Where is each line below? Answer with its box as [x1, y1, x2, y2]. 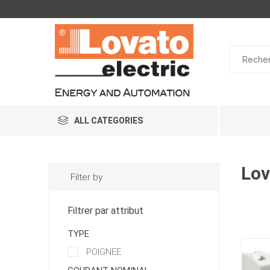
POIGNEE [83, 246, 121, 258]
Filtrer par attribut [67, 205, 143, 216]
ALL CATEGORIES [74, 116, 143, 125]
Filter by [70, 172, 102, 183]
